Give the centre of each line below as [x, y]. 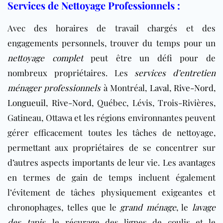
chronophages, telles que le [64, 207]
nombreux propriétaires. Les [71, 72]
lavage [204, 207]
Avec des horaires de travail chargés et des [111, 28]
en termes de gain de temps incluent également [111, 177]
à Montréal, [125, 87]
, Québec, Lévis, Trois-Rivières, [153, 102]
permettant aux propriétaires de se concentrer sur [111, 147]
